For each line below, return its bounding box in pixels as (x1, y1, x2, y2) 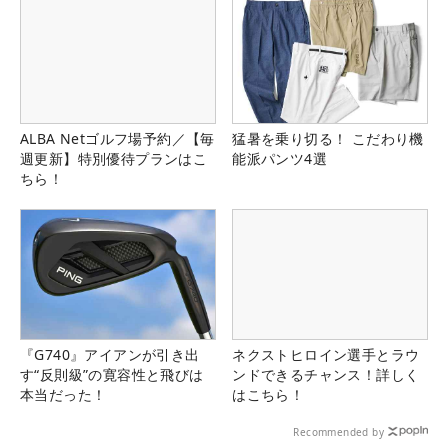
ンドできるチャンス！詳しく (232, 364, 420, 384)
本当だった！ (20, 384, 107, 404)
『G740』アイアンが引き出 (20, 344, 200, 364)
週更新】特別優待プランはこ (20, 148, 208, 168)
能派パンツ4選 (232, 148, 327, 168)
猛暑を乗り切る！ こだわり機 (232, 128, 424, 148)
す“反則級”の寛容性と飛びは (20, 364, 204, 384)
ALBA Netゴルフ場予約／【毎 (20, 128, 215, 148)
